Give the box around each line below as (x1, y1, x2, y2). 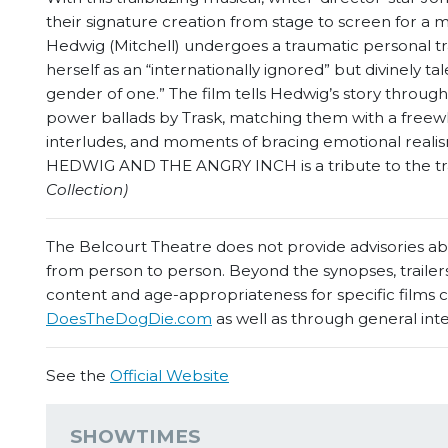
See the (46, 366, 110, 386)
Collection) (46, 180, 128, 200)
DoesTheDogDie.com (46, 309, 212, 329)
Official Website (110, 366, 229, 386)
